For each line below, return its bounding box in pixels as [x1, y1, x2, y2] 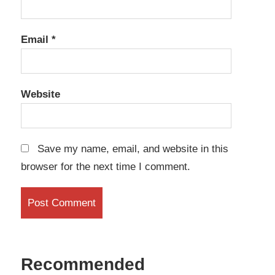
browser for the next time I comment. [21, 160, 190, 172]
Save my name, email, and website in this [37, 142, 228, 155]
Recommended [21, 254, 145, 274]
